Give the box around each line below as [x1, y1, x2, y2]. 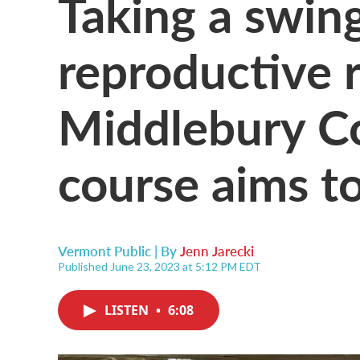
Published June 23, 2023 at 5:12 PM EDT [58, 260, 261, 273]
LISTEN [104, 301, 152, 319]
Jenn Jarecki [180, 241, 254, 260]
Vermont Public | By [58, 241, 180, 260]
